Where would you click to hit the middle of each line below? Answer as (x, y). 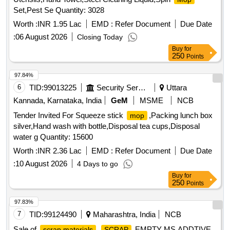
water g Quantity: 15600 (53, 137)
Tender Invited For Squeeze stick (69, 116)
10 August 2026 (41, 164)
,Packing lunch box (181, 116)
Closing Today (100, 37)
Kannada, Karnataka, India (57, 101)
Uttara (176, 88)
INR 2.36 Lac (60, 151)
